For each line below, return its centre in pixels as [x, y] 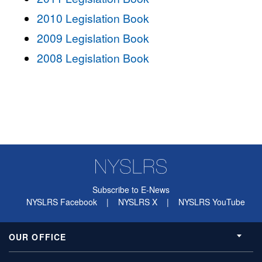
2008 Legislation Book [93, 58]
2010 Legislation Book [93, 18]
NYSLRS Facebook [62, 201]
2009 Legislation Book [93, 38]
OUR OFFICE [38, 237]
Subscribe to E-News [131, 189]
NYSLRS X [138, 201]
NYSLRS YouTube [212, 201]
